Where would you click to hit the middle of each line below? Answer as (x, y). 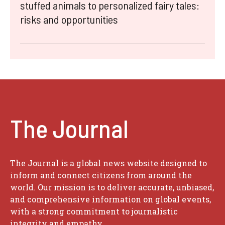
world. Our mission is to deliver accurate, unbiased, (112, 187)
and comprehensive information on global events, (110, 199)
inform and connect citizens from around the (101, 175)
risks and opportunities (69, 19)
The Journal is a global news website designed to (108, 163)
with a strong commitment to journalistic (94, 211)
